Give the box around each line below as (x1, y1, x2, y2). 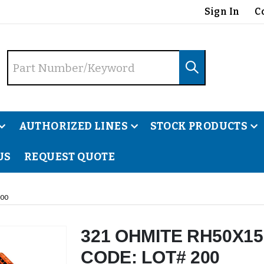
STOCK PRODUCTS (150, 120, 248, 133)
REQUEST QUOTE (24, 151, 115, 163)
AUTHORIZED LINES (18, 120, 128, 133)
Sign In (204, 6, 240, 17)
